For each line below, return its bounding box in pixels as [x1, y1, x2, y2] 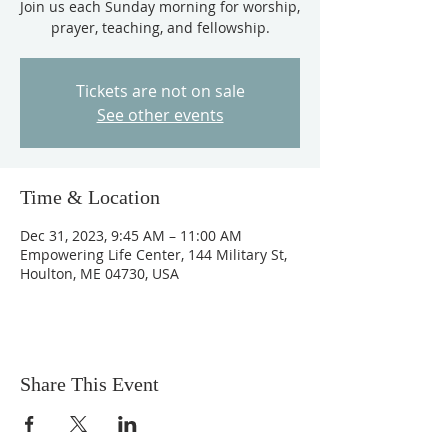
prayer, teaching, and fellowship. [50, 18, 270, 37]
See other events [96, 104, 224, 126]
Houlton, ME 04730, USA [20, 264, 179, 283]
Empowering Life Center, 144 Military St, [20, 245, 287, 264]
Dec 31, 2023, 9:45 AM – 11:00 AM [20, 226, 242, 245]
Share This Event [20, 373, 159, 395]
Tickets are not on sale [75, 80, 245, 102]
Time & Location [20, 186, 160, 208]
